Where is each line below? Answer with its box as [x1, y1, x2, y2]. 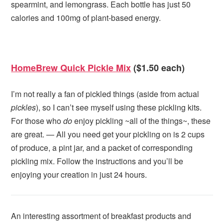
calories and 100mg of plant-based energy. [11, 12, 161, 24]
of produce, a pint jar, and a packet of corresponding [11, 141, 193, 153]
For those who [11, 114, 64, 126]
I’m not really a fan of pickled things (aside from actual [11, 88, 200, 100]
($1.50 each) [131, 61, 185, 75]
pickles [11, 101, 36, 113]
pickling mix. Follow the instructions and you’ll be [11, 155, 184, 167]
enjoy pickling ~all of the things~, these [72, 114, 211, 126]
